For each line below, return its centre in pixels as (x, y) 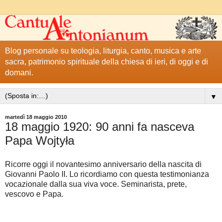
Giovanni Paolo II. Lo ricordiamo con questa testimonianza (107, 174)
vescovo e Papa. (34, 194)
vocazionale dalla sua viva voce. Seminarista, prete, (96, 184)
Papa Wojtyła (40, 141)
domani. (19, 73)
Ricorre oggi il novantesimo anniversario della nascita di (103, 165)
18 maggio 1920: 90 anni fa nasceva (100, 127)
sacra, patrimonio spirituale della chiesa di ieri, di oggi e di (107, 62)
